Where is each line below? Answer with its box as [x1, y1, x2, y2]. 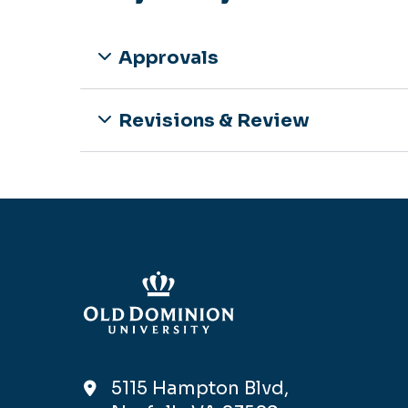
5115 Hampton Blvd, [111, 377, 289, 401]
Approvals [118, 46, 219, 69]
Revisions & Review [118, 108, 310, 132]
